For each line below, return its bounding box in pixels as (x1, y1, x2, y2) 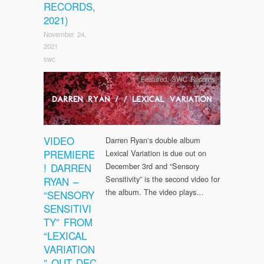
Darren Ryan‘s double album (105, 134, 200, 146)
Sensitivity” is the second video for (105, 173, 220, 184)
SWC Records (171, 74, 215, 84)
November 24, (44, 29, 86, 39)
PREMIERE (44, 146, 95, 161)
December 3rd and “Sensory (105, 160, 199, 171)
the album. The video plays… (105, 186, 204, 197)
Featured (140, 74, 167, 84)
